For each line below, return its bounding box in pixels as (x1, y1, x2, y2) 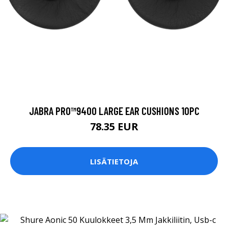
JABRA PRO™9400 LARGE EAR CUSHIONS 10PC (28, 104, 199, 118)
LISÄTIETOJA (90, 156, 138, 166)
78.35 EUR (90, 120, 138, 134)
